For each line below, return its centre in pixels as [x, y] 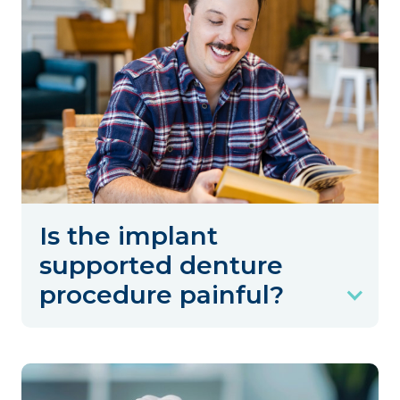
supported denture [161, 265]
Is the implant [129, 235]
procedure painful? [162, 294]
